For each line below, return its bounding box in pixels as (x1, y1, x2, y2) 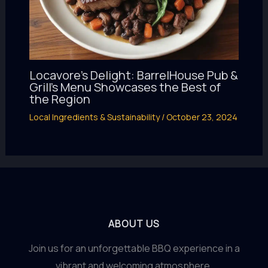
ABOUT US (108, 217, 160, 230)
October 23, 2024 (166, 111, 237, 123)
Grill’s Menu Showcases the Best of (29, 78, 221, 95)
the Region (29, 90, 90, 107)
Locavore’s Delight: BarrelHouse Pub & (29, 66, 238, 83)
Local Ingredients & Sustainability (29, 111, 160, 123)
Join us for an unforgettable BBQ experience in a (28, 242, 240, 255)
